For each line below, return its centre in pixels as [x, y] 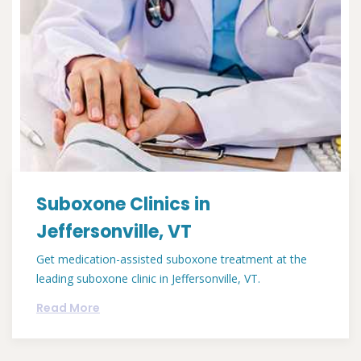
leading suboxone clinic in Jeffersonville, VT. [148, 279]
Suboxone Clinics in [123, 205]
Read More [68, 308]
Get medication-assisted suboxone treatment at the [172, 259]
